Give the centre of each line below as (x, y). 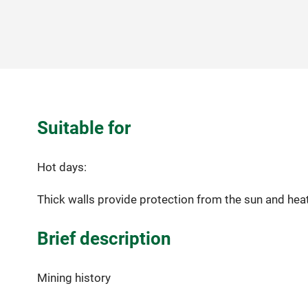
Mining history (74, 278)
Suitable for (84, 128)
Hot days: (62, 167)
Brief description (104, 238)
